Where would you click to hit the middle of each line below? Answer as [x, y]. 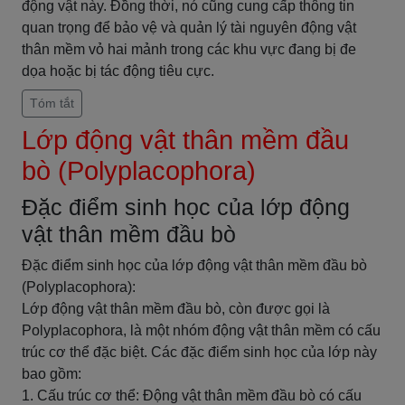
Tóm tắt [52, 103]
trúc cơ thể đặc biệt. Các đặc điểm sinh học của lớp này [199, 352]
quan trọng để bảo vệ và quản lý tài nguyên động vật [189, 28]
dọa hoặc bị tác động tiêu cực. [118, 71]
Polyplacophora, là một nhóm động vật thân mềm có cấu [201, 330]
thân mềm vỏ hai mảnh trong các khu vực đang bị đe [189, 49]
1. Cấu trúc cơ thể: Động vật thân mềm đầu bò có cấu [192, 396]
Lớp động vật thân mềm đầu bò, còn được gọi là [176, 309]
